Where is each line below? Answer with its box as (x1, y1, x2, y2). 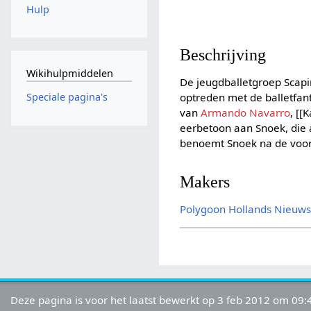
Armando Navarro (201, 106, 291, 120)
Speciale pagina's (26, 90, 108, 104)
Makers (180, 171, 230, 191)
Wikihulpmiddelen (26, 66, 113, 80)
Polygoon (180, 201, 226, 216)
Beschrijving (180, 45, 267, 65)
